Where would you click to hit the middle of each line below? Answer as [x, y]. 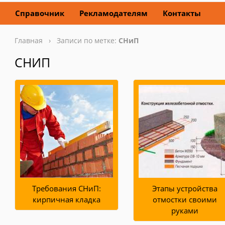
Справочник [40, 13]
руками [185, 210]
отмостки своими [185, 199]
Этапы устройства [185, 188]
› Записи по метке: [81, 40]
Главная [29, 40]
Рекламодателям [114, 13]
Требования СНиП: [67, 188]
